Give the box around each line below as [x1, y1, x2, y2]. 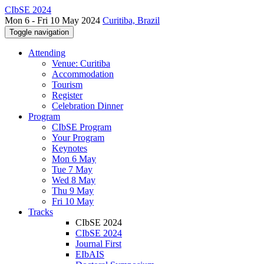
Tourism [52, 80, 82, 90]
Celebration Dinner [52, 101, 123, 111]
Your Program [52, 133, 104, 143]
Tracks [28, 207, 53, 217]
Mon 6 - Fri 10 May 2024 [5, 15, 103, 25]
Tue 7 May [52, 164, 93, 174]
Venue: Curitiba [52, 58, 110, 68]
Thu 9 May [52, 186, 94, 196]
